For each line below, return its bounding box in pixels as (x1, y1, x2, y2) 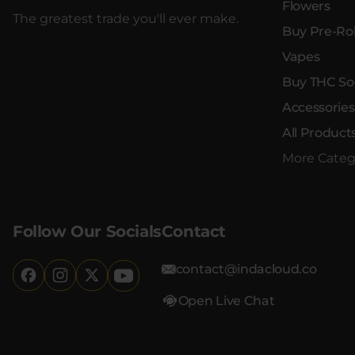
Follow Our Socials (13, 221, 162, 241)
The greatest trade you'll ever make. (13, 10, 239, 26)
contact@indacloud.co (175, 261, 317, 277)
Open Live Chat (177, 292, 275, 308)
